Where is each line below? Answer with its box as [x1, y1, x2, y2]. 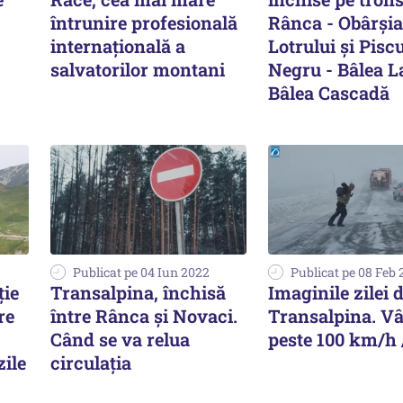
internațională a [50, 33, 185, 58]
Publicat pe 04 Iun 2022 [73, 264, 210, 282]
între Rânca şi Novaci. [50, 304, 237, 328]
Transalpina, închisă [50, 281, 226, 305]
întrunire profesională [50, 10, 237, 34]
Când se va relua [50, 327, 190, 352]
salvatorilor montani [50, 57, 225, 81]
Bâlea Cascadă [268, 80, 390, 104]
